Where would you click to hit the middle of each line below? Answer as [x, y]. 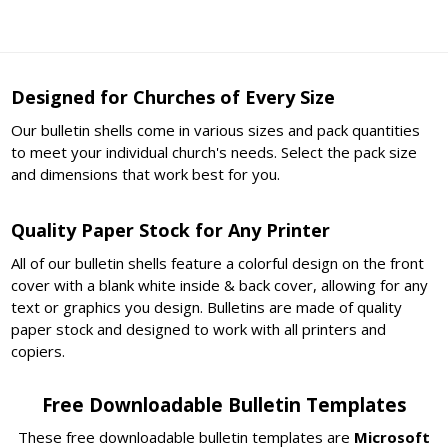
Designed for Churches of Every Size [173, 97]
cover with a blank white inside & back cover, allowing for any [220, 284]
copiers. [38, 350]
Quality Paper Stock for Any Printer [171, 229]
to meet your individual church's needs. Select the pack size [214, 152]
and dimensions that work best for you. [146, 174]
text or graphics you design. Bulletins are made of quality [207, 306]
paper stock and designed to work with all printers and [199, 328]
